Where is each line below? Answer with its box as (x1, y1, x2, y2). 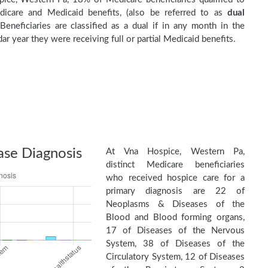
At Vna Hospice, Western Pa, (106, 147, 245, 156)
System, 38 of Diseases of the (106, 239, 245, 248)
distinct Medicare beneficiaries (106, 160, 245, 169)
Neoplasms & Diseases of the (106, 200, 245, 209)
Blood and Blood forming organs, (106, 213, 245, 222)
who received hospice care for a (106, 173, 245, 182)
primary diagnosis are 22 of (106, 187, 245, 196)
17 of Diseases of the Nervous (106, 226, 245, 235)
